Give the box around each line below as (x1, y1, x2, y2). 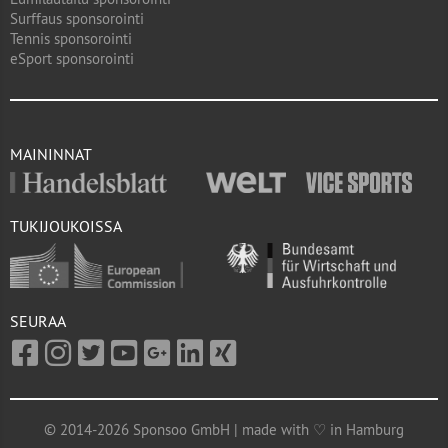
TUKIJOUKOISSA (10, 215, 122, 236)
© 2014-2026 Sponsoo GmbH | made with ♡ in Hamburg (44, 420, 404, 440)
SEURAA (10, 311, 66, 332)
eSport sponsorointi (10, 49, 134, 68)
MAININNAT (10, 144, 92, 164)
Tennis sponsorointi (10, 29, 132, 48)
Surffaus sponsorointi (10, 9, 144, 28)
